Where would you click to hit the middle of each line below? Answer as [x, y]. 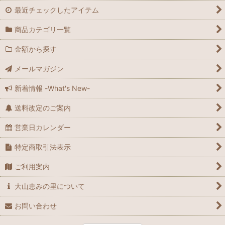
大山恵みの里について [50, 186]
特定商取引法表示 [43, 147]
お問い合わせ [36, 206]
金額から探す [36, 49]
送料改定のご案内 [43, 108]
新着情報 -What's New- [52, 88]
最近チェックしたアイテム [57, 10]
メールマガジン [39, 69]
